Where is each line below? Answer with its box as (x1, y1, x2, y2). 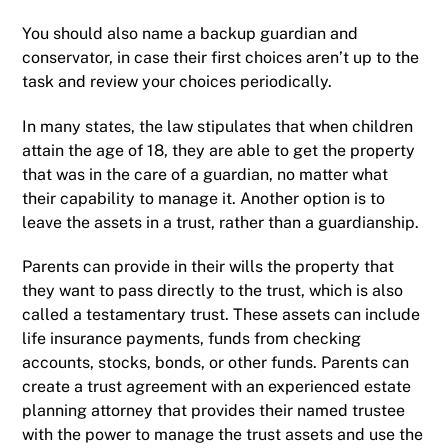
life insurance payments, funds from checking (22, 329, 362, 349)
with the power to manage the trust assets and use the (22, 425, 424, 445)
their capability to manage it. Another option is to (22, 188, 386, 208)
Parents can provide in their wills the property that (22, 257, 395, 277)
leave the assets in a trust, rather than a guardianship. (22, 212, 420, 232)
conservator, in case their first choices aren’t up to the (22, 47, 420, 67)
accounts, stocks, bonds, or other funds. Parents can (22, 353, 410, 373)
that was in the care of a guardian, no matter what (22, 164, 389, 184)
